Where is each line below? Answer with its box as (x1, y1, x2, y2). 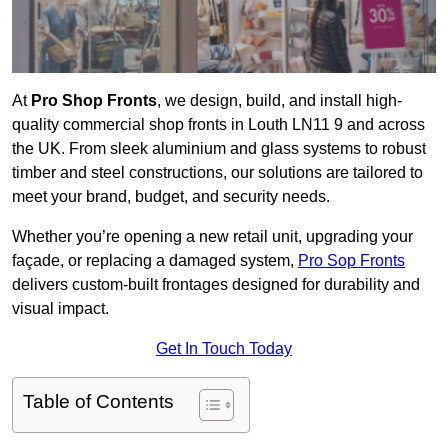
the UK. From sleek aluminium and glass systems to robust (12, 140, 426, 158)
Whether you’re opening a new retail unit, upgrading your (12, 228, 413, 246)
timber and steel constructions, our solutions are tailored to (12, 164, 423, 182)
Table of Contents (23, 391, 174, 413)
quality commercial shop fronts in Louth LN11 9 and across (12, 116, 425, 134)
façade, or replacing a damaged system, (12, 252, 298, 270)
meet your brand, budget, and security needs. (12, 188, 330, 206)
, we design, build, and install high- (157, 92, 402, 110)
